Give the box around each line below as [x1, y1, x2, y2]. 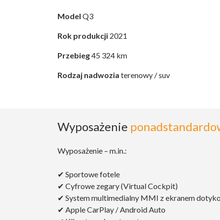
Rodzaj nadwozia [57, 70, 119, 80]
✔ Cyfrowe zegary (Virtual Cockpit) [57, 181, 178, 191]
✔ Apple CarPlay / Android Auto [57, 205, 165, 215]
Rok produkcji [57, 31, 108, 41]
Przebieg [57, 51, 90, 60]
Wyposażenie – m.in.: [57, 146, 127, 156]
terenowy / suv [119, 70, 170, 80]
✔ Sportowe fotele [57, 169, 120, 179]
